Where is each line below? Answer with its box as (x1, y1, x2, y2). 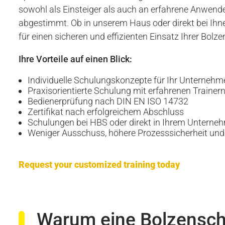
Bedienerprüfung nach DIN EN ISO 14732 (27, 96, 188, 107)
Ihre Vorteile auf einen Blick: (18, 53, 132, 64)
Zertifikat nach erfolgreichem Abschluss (27, 106, 184, 118)
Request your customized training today (18, 159, 180, 170)
